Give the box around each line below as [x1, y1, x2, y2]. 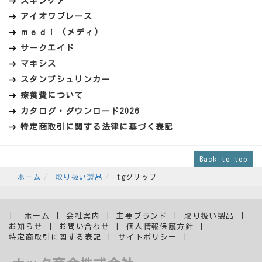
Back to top [199, 156, 247, 163]
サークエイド [20, 44, 75, 53]
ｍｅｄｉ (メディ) [20, 28, 99, 37]
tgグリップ [117, 173, 157, 181]
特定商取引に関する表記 [9, 233, 102, 242]
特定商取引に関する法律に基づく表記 [20, 123, 174, 132]
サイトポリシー [118, 233, 177, 242]
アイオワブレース [20, 12, 93, 21]
